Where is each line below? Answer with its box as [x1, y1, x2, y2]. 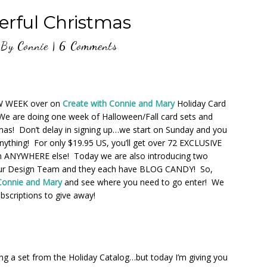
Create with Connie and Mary [63, 98, 175, 109]
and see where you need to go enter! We [62, 176, 224, 188]
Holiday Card [175, 98, 226, 109]
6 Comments [59, 39, 117, 53]
